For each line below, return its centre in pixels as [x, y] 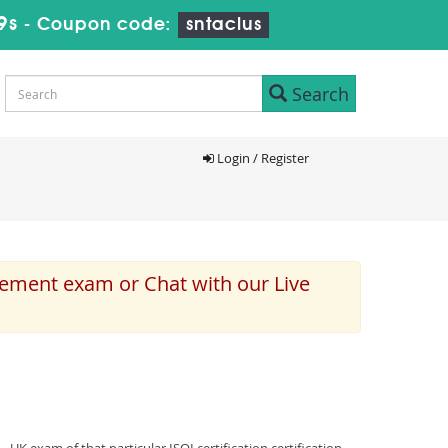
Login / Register [261, 158]
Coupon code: [107, 25]
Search [318, 93]
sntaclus [223, 25]
